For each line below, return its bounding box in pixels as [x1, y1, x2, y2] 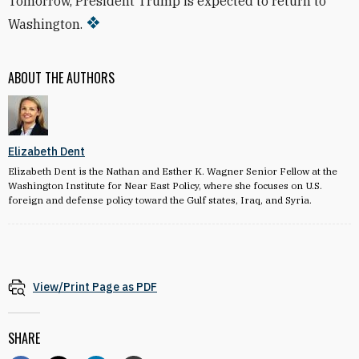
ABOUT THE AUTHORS [8, 68, 115, 87]
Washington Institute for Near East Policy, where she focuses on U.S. [8, 179, 322, 192]
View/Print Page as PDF [33, 280, 157, 294]
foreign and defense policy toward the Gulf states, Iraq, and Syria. [8, 194, 312, 206]
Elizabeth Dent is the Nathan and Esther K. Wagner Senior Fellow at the [8, 165, 337, 177]
